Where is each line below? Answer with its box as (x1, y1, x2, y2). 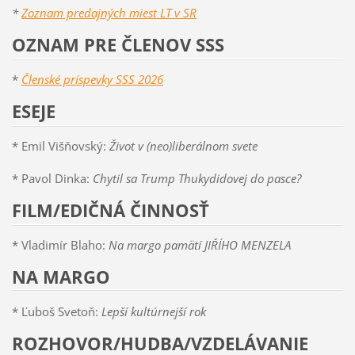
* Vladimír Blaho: (11, 236, 105, 253)
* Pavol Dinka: (11, 170, 93, 187)
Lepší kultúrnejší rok (101, 303, 206, 319)
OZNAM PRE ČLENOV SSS (11, 32, 224, 58)
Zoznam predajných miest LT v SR (21, 5, 197, 21)
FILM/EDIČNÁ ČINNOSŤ (11, 198, 209, 223)
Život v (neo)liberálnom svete (109, 138, 258, 155)
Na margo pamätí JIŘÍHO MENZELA (105, 236, 291, 253)
